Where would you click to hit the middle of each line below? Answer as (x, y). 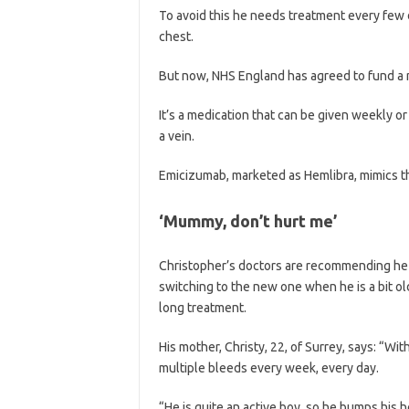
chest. (176, 36)
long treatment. (202, 307)
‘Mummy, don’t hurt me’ (247, 220)
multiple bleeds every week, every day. (268, 367)
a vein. (176, 136)
